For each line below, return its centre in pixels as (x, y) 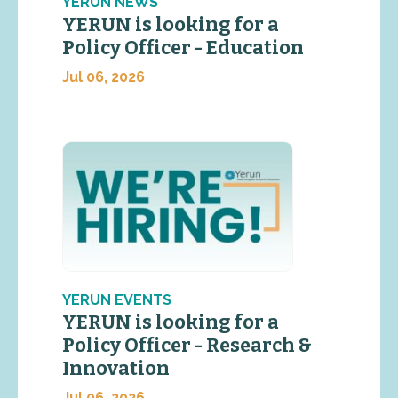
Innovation (116, 369)
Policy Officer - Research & (187, 346)
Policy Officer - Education (187, 48)
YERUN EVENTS (117, 300)
